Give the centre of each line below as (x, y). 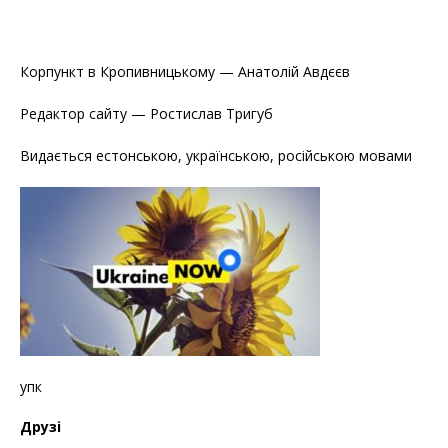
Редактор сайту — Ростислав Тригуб (146, 113)
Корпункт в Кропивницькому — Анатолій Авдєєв (185, 71)
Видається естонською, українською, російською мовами (216, 155)
